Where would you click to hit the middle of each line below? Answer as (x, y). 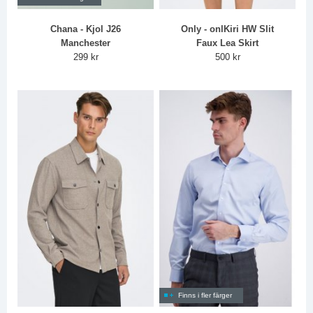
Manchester (86, 43)
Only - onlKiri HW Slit (228, 29)
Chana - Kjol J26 (86, 29)
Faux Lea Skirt (228, 43)
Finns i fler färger (205, 295)
